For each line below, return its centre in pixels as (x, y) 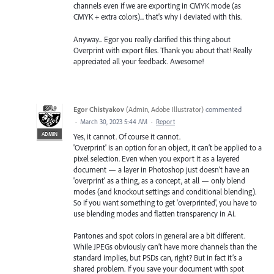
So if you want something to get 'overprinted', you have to (165, 202)
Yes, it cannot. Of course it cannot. (127, 136)
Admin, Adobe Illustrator (165, 109)
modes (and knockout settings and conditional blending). (165, 191)
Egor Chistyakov (99, 109)
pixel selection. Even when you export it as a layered (157, 158)
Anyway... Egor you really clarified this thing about (152, 39)
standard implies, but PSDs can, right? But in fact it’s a (158, 257)
